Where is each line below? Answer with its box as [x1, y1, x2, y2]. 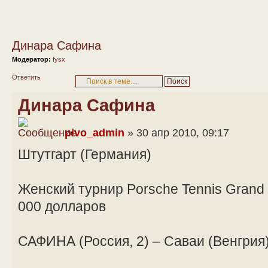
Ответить [12, 73, 41, 81]
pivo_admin [65, 126, 124, 139]
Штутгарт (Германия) [18, 146, 151, 162]
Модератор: [12, 56, 51, 63]
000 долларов [18, 198, 106, 214]
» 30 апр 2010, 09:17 [124, 126, 229, 139]
